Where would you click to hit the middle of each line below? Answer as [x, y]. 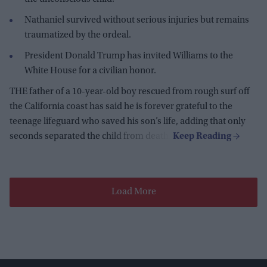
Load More [133, 192]
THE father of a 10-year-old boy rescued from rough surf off [129, 91]
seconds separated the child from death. [91, 136]
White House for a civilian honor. [90, 71]
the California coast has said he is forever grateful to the [121, 106]
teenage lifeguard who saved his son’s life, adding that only [128, 121]
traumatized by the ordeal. [78, 35]
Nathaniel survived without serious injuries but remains [137, 20]
